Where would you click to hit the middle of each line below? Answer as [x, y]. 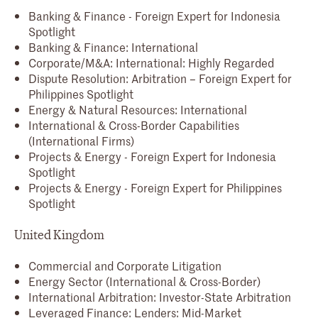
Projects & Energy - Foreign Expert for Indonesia [152, 156]
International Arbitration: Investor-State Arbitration [160, 296]
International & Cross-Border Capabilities [134, 125]
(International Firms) [81, 140]
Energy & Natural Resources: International [138, 109]
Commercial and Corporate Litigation [125, 265]
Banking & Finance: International [113, 46]
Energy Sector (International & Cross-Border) [144, 281]
